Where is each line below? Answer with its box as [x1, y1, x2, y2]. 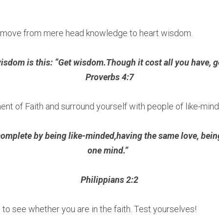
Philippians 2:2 [81, 175, 138, 185]
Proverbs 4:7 [85, 72, 134, 82]
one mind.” [87, 145, 132, 155]
